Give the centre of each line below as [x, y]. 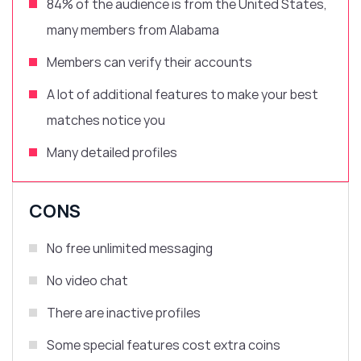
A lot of [70, 95]
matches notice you [106, 120]
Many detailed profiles [112, 153]
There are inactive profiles [124, 313]
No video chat [87, 281]
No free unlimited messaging [130, 249]
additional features [150, 95]
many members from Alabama [133, 30]
